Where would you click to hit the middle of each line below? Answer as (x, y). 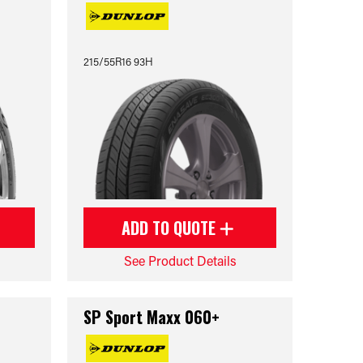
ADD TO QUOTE (171, 228)
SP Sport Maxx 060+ (152, 317)
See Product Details (180, 261)
